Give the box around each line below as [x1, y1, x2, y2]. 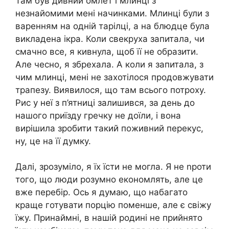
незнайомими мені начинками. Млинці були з [15, 8, 209, 18]
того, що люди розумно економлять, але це [15, 174, 203, 185]
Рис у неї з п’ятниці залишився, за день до [15, 97, 195, 108]
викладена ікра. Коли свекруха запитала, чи [15, 33, 204, 44]
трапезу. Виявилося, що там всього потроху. [15, 84, 206, 95]
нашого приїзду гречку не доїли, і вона [15, 110, 181, 121]
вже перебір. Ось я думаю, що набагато [15, 187, 188, 198]
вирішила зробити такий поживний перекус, [15, 123, 203, 133]
